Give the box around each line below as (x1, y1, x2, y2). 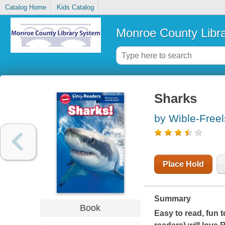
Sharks (154, 91, 197, 106)
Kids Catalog (56, 4, 94, 12)
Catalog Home (5, 4, 46, 12)
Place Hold (162, 160, 204, 169)
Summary (154, 194, 191, 203)
